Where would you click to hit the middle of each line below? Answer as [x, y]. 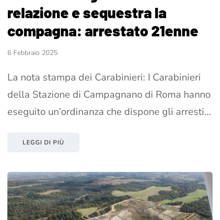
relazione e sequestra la [87, 13]
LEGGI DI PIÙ [43, 143]
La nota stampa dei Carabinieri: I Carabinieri [104, 78]
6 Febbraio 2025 [32, 53]
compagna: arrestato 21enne [103, 31]
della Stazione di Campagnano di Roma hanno [109, 95]
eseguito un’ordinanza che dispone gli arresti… [109, 112]
